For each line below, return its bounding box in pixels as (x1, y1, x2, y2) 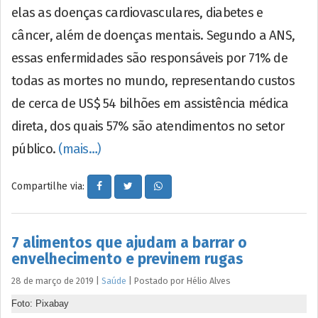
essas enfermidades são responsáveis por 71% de (11, 50, 287, 66)
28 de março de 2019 (11, 275, 94, 286)
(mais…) (58, 141, 102, 157)
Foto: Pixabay (11, 297, 69, 309)
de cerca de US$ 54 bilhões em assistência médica (11, 95, 289, 111)
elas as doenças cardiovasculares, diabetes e (11, 4, 263, 21)
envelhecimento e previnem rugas (11, 249, 243, 268)
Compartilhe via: (11, 180, 87, 192)
